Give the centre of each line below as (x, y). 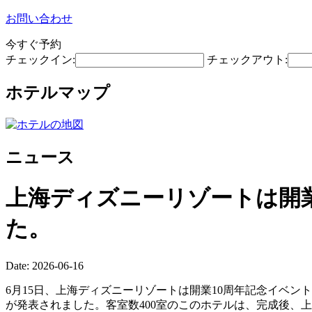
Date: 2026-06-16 (45, 265)
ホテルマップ (58, 92)
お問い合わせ (39, 18)
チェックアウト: (247, 60)
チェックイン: (40, 60)
